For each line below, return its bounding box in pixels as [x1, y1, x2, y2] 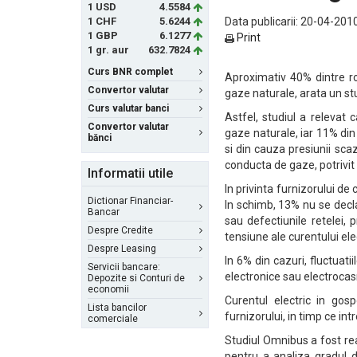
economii [88, 284, 129, 295]
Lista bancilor [88, 302, 147, 313]
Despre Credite [88, 225, 153, 236]
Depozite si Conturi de [88, 273, 185, 284]
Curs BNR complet [88, 66, 173, 77]
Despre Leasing [88, 243, 156, 254]
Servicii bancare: [88, 261, 160, 273]
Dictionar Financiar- [88, 195, 173, 206]
